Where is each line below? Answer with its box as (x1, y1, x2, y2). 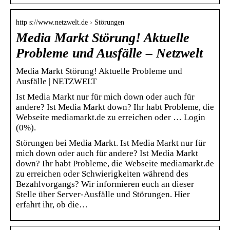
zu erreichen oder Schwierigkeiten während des (16, 168, 188, 179)
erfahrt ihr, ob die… (16, 199, 88, 209)
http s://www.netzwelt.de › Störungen (16, 18, 124, 26)
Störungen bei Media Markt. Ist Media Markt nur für (16, 138, 206, 148)
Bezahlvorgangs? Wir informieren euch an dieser (16, 179, 194, 189)
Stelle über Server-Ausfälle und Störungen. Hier (16, 189, 190, 199)
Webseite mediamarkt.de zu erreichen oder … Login (16, 112, 205, 122)
